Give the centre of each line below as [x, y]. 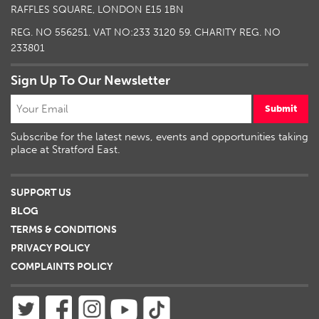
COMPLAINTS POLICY [62, 266]
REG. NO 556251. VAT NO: [72, 32]
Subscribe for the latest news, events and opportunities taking [159, 136]
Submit [281, 108]
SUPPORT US [41, 192]
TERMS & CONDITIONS [64, 229]
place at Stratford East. [66, 149]
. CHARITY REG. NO [235, 32]
